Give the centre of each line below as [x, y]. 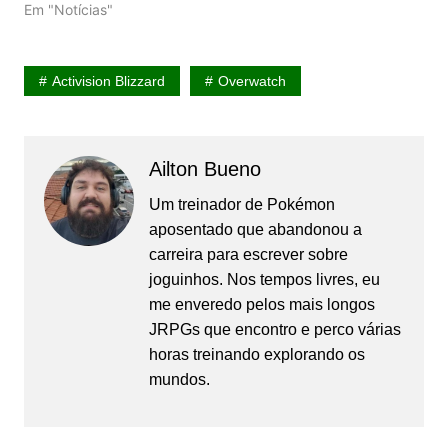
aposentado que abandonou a [255, 229]
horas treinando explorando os [256, 354]
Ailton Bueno [204, 168]
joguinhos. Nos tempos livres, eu [264, 279]
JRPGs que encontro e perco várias [274, 329]
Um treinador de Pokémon [241, 204]
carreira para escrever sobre [248, 254]
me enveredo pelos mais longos [261, 304]
